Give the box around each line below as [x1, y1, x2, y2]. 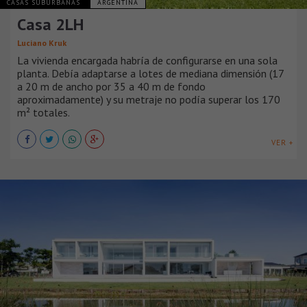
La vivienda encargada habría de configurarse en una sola [17, 53, 278, 68]
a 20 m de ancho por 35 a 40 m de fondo [17, 79, 206, 94]
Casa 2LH [17, 14, 84, 36]
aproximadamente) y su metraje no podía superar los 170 [17, 93, 280, 107]
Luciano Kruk [17, 38, 66, 49]
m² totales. [17, 106, 70, 120]
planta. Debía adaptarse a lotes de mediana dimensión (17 [17, 66, 284, 81]
